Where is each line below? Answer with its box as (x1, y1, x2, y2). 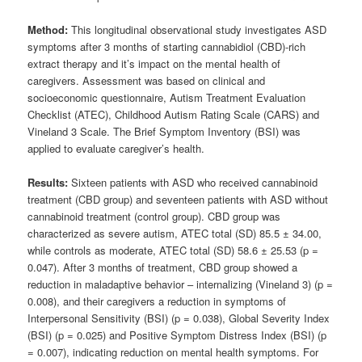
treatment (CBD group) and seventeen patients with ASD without (27, 192, 329, 208)
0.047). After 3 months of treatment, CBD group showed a (27, 259, 298, 276)
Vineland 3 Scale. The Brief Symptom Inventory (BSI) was (27, 124, 301, 140)
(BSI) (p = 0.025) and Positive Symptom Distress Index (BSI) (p (27, 327, 327, 343)
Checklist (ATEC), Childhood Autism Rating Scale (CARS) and (27, 107, 320, 123)
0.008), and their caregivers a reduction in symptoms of (27, 293, 287, 309)
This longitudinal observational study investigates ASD (71, 22, 327, 38)
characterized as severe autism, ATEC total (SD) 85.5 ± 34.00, (27, 225, 322, 242)
